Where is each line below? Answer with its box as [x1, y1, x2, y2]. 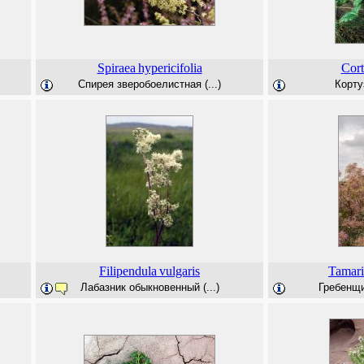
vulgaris [159, 264, 200, 278]
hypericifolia [137, 61, 202, 75]
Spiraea [97, 61, 136, 75]
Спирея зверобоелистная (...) [78, 78, 221, 90]
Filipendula [99, 264, 157, 278]
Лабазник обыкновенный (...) [80, 281, 219, 293]
